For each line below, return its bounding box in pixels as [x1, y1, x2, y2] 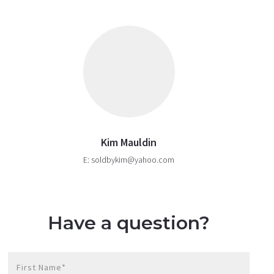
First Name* [17, 262, 67, 273]
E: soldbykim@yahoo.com [83, 154, 175, 165]
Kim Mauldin [101, 135, 157, 149]
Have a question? [48, 212, 210, 234]
